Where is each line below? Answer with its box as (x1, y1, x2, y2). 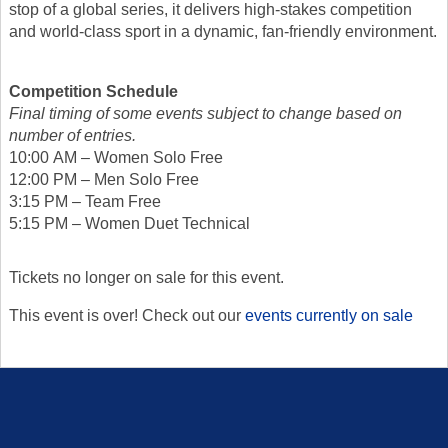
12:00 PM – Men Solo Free (9, 170, 199, 188)
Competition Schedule (9, 82, 178, 100)
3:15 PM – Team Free (9, 192, 161, 210)
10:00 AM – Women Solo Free (9, 148, 223, 166)
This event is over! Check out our (9, 306, 245, 324)
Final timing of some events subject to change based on (9, 104, 402, 122)
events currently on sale (245, 306, 413, 324)
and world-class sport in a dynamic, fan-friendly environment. (9, 22, 437, 40)
